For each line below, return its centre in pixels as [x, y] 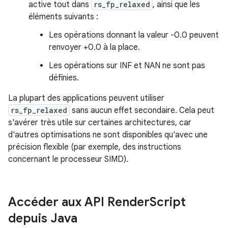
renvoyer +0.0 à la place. [94, 47]
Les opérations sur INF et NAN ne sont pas [127, 66]
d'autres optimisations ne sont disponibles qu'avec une [108, 135]
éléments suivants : [63, 17]
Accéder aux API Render [79, 202]
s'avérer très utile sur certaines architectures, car [100, 123]
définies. [64, 78]
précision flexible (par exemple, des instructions [95, 147]
